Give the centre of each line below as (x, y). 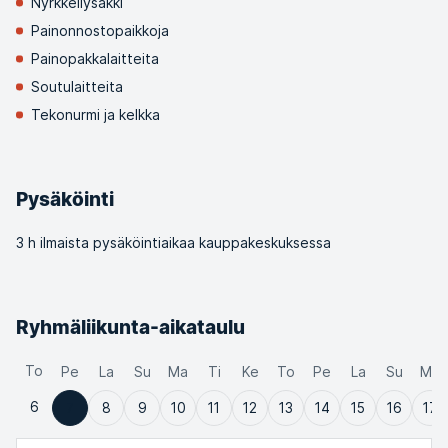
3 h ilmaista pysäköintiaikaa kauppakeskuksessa (173, 242)
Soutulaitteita (77, 86)
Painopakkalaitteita (95, 58)
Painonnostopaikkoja (100, 30)
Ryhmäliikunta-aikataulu (130, 327)
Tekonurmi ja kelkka (95, 114)
